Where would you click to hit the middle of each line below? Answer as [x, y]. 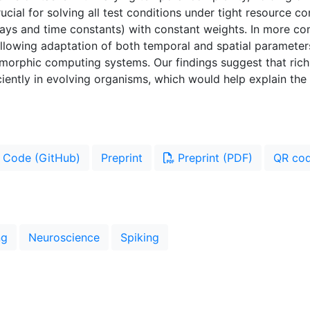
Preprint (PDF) [213, 157]
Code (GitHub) [42, 157]
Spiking [140, 237]
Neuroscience [64, 237]
